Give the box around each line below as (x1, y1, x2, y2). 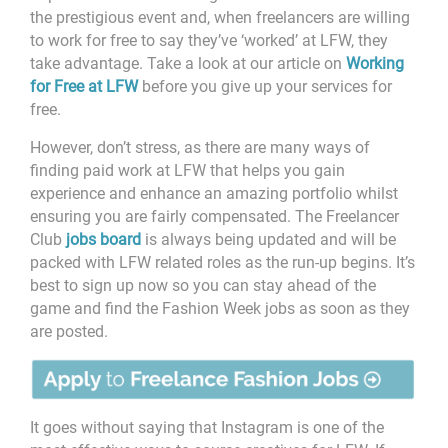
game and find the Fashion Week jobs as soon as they (30, 298, 410, 318)
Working (346, 53, 404, 73)
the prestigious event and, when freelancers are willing (30, 7, 410, 27)
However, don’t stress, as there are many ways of (30, 137, 370, 157)
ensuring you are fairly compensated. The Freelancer (30, 206, 399, 226)
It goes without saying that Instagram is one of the (30, 417, 384, 437)
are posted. (30, 321, 108, 341)
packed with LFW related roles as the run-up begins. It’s (30, 252, 415, 272)
